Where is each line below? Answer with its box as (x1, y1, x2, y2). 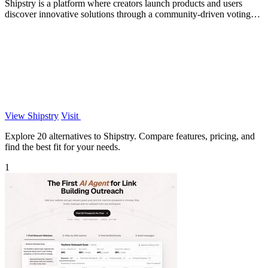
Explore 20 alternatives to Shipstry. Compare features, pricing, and (5, 130, 255, 141)
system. (5, 19, 33, 30)
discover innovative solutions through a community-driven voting (5, 8, 251, 19)
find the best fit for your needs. (5, 141, 120, 152)
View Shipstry (5, 110, 59, 121)
